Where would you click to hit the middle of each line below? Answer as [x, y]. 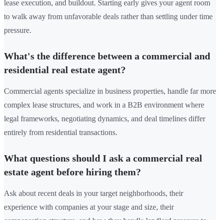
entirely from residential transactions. [61, 132]
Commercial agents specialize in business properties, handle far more [110, 91]
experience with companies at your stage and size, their [89, 207]
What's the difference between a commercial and [107, 56]
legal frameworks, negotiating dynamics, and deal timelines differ [105, 118]
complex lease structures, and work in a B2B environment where [104, 105]
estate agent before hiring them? [72, 172]
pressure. [18, 30]
